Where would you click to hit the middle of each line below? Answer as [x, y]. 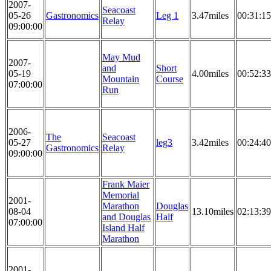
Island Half [123, 228]
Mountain [121, 79]
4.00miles [210, 74]
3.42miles [210, 143]
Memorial [121, 195]
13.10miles [213, 212]
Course [170, 79]
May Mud [121, 57]
